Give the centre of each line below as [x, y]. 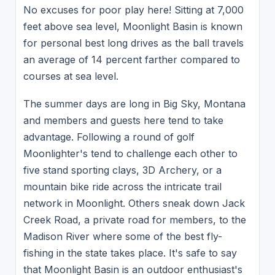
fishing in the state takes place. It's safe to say [130, 253]
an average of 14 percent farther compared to [131, 59]
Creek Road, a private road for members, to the [134, 219]
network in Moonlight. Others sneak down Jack [134, 203]
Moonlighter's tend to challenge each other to [130, 153]
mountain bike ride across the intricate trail [122, 186]
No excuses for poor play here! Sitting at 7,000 [133, 10]
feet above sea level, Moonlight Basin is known [133, 26]
